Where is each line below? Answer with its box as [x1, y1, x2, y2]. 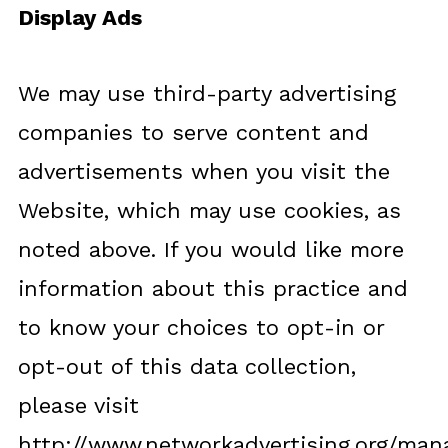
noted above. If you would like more [17, 237, 404, 262]
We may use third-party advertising [17, 81, 396, 106]
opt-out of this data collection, [17, 354, 356, 379]
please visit [17, 393, 139, 418]
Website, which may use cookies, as [17, 198, 401, 223]
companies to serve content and [17, 120, 369, 145]
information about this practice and [17, 276, 408, 301]
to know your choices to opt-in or [17, 315, 384, 340]
